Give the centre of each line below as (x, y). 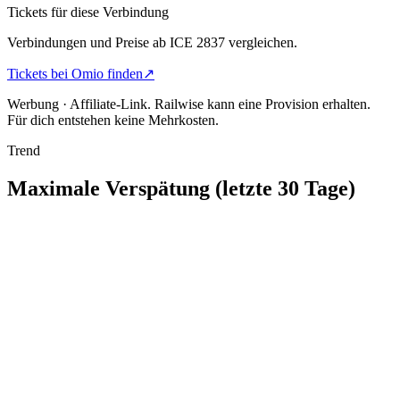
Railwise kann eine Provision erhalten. (262, 104)
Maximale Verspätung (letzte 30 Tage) (181, 188)
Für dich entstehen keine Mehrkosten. (113, 120)
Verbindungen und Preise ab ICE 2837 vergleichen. (152, 42)
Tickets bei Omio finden (75, 73)
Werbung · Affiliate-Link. (79, 104)
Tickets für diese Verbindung (88, 12)
